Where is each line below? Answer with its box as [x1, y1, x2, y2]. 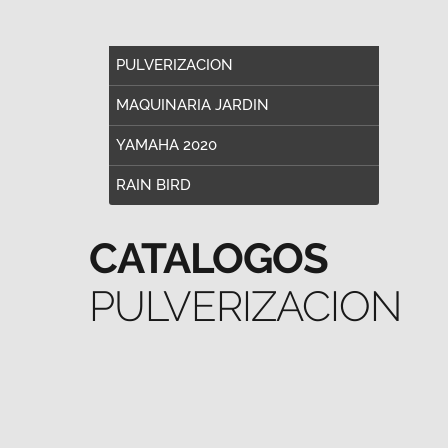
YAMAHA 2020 [116, 136, 217, 154]
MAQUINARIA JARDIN [116, 96, 269, 114]
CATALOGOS [89, 234, 328, 283]
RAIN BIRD [116, 176, 191, 194]
